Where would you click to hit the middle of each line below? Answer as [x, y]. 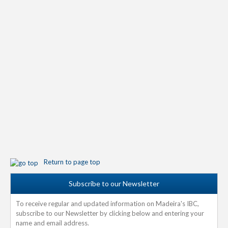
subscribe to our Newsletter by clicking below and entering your [110, 213]
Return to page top [72, 162]
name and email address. [52, 223]
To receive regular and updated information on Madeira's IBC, [107, 203]
